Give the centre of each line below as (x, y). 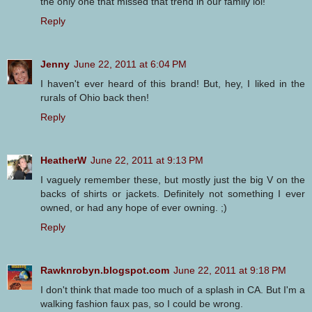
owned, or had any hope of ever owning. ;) (134, 207)
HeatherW (63, 160)
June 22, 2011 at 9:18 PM (230, 270)
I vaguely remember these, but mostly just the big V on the (173, 179)
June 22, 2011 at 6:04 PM (130, 64)
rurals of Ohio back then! (95, 97)
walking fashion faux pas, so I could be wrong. (142, 303)
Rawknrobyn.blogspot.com (105, 270)
